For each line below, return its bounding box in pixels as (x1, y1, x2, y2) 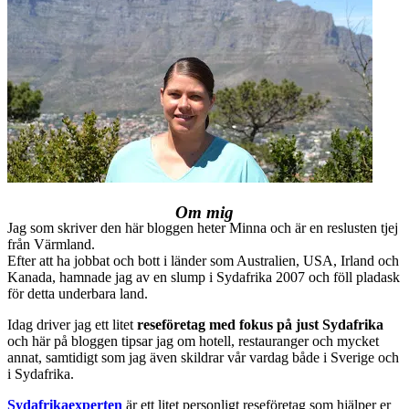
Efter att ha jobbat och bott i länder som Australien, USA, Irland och (7, 253, 399, 269)
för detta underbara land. (7, 286, 148, 302)
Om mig (175, 203, 234, 223)
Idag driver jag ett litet (7, 317, 137, 333)
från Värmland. (7, 236, 95, 253)
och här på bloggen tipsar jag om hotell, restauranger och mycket (7, 333, 379, 350)
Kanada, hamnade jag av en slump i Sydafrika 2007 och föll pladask (7, 269, 400, 286)
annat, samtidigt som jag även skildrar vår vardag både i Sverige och (7, 350, 399, 366)
